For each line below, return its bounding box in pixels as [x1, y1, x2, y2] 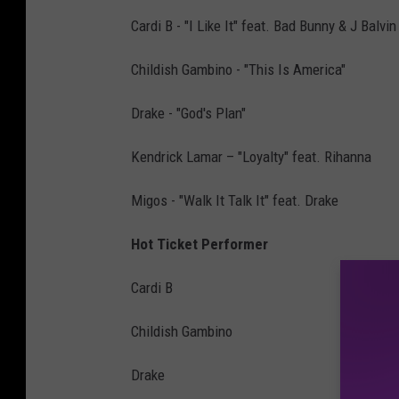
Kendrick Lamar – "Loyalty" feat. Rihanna [131, 148, 371, 167]
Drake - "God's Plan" [131, 104, 246, 123]
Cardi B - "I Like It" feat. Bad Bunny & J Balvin [131, 17, 396, 36]
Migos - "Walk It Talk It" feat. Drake [131, 191, 338, 210]
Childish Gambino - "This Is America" [131, 61, 346, 79]
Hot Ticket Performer [131, 235, 268, 254]
